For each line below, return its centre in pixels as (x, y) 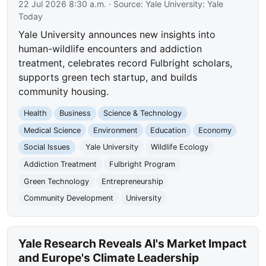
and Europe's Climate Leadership (109, 257)
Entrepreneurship (132, 181)
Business (75, 113)
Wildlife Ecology (179, 147)
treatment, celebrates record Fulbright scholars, (126, 63)
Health (36, 113)
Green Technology (57, 181)
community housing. (64, 92)
